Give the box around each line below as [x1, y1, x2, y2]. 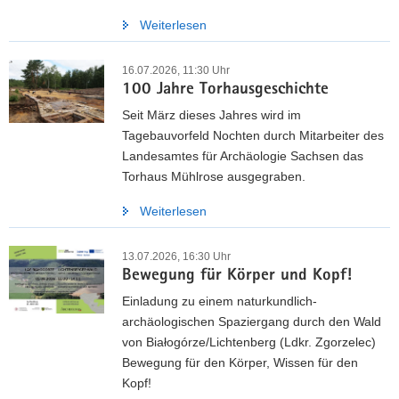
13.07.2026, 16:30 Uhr [122, 250, 231, 263]
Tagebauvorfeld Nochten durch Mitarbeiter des [122, 128, 384, 142]
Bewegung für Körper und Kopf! [122, 268, 352, 285]
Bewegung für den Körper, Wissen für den [122, 355, 358, 370]
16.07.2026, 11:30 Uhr [122, 64, 230, 77]
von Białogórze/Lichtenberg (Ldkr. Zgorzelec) [122, 335, 376, 349]
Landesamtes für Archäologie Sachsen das [122, 149, 363, 163]
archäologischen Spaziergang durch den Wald [122, 314, 381, 329]
